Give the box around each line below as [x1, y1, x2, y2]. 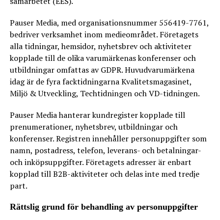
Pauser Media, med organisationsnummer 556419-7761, [10, 17, 209, 28]
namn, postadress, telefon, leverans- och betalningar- [10, 145, 201, 156]
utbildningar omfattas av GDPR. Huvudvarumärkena [10, 64, 194, 75]
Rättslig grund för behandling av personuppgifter [10, 202, 198, 212]
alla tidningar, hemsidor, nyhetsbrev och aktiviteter [10, 41, 192, 52]
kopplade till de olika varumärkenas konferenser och [10, 53, 196, 63]
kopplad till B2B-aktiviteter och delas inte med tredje [10, 168, 199, 179]
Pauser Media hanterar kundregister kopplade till [10, 110, 185, 120]
